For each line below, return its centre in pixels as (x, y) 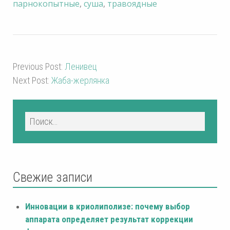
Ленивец (81, 67)
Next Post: (32, 81)
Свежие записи (53, 178)
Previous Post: (39, 67)
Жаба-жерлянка (80, 81)
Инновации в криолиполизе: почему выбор (108, 207)
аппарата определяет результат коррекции (109, 219)
